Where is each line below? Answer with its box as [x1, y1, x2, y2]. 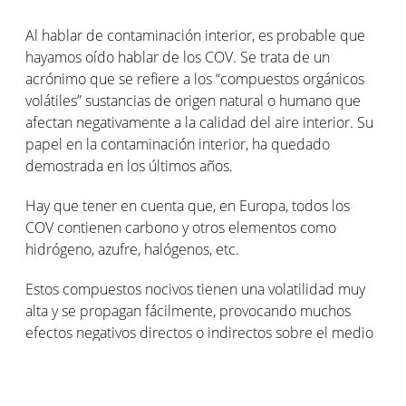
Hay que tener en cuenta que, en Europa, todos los [25, 196, 350, 216]
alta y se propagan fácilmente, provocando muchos [25, 301, 351, 321]
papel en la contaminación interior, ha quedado [25, 134, 330, 154]
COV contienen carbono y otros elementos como [25, 217, 336, 237]
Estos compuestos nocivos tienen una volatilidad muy [25, 279, 365, 299]
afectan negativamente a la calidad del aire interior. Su [25, 112, 373, 132]
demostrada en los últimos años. [25, 156, 233, 176]
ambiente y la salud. [25, 344, 153, 364]
